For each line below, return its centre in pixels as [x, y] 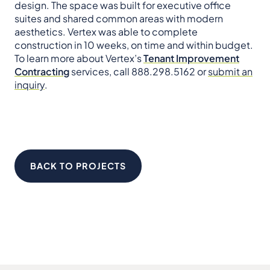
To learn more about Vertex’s [79, 58]
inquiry [30, 84]
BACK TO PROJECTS [78, 165]
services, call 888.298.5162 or [139, 71]
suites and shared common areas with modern [119, 18]
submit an [230, 71]
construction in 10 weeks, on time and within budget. [134, 45]
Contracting [42, 71]
